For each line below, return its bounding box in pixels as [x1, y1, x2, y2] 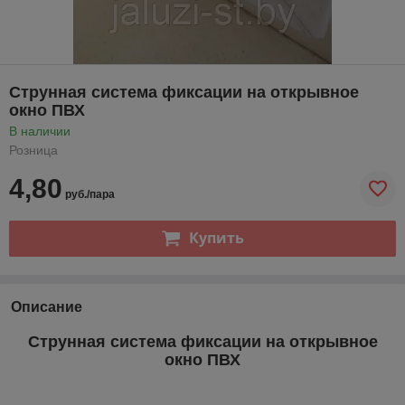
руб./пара [62, 187, 115, 201]
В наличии [9, 123, 71, 138]
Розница [9, 142, 58, 157]
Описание [11, 298, 82, 315]
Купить [188, 228, 244, 249]
